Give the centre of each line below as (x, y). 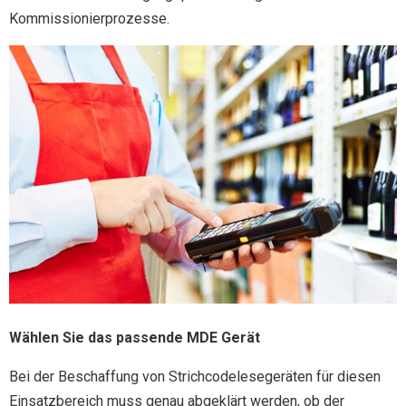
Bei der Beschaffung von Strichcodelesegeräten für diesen (195, 377)
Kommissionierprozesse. (89, 19)
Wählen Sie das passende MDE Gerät (135, 338)
